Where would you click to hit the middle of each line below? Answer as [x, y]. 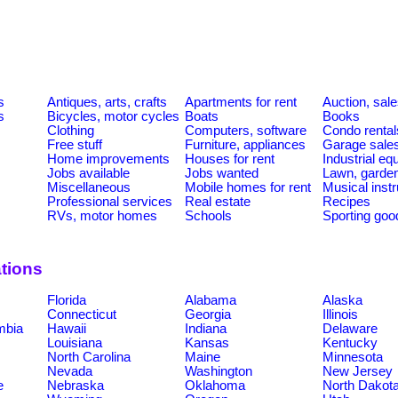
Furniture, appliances [245, 144]
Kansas [207, 342]
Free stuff [75, 144]
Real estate [218, 201]
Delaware [350, 328]
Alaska [342, 300]
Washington [219, 371]
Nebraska [76, 385]
